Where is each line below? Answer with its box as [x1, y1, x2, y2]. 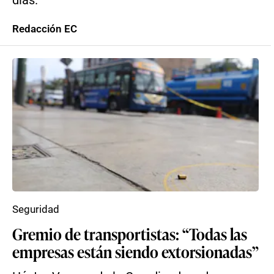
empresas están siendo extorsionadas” [12, 240, 259, 262]
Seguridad [12, 203, 59, 215]
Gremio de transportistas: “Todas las [12, 223, 247, 245]
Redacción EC [12, 23, 77, 35]
